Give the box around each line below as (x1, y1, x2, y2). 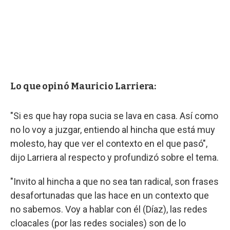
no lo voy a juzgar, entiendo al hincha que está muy (10, 124, 215, 135)
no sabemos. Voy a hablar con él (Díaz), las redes (10, 203, 207, 215)
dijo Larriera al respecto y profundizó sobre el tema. (10, 151, 219, 163)
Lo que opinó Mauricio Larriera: (10, 80, 156, 92)
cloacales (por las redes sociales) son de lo (10, 217, 186, 228)
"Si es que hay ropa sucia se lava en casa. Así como (10, 110, 218, 121)
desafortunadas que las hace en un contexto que (10, 189, 209, 201)
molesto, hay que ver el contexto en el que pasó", (10, 138, 207, 149)
